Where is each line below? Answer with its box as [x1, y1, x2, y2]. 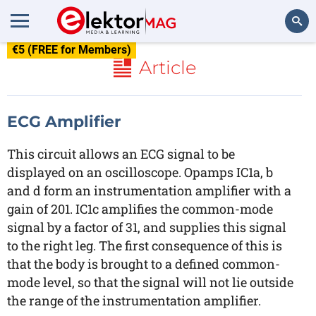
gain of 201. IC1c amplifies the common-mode [7, 200, 273, 217]
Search [272, 54, 302, 66]
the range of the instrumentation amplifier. [7, 292, 261, 309]
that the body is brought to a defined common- [7, 255, 280, 272]
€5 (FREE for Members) [12, 43, 131, 56]
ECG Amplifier [7, 112, 121, 131]
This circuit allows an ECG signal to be [7, 145, 235, 162]
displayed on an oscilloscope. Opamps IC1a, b [7, 164, 273, 181]
